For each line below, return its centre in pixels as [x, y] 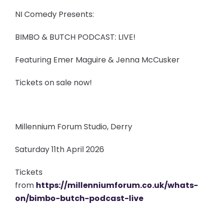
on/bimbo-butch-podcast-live [79, 199]
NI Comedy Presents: [56, 15]
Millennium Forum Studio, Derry [74, 127]
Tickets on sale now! [54, 83]
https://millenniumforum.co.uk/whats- [117, 186]
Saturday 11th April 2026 [60, 150]
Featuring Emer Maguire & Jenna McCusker [98, 60]
